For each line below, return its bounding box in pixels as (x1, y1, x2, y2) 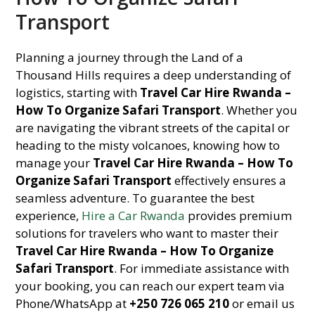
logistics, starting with (15, 84, 141, 101)
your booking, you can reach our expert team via (15, 278, 285, 294)
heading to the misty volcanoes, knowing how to (15, 137, 281, 153)
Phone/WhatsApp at (15, 295, 130, 311)
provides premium (185, 207, 292, 224)
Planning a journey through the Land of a (15, 49, 244, 65)
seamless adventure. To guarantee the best (15, 190, 255, 206)
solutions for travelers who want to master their (15, 225, 279, 241)
